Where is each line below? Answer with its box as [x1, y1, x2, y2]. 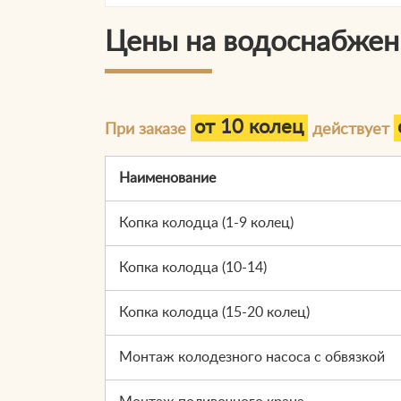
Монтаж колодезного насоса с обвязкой [119, 349, 385, 364]
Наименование [119, 170, 216, 185]
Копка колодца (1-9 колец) [119, 215, 294, 230]
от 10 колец [194, 118, 304, 138]
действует [307, 121, 394, 138]
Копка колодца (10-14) [119, 260, 267, 275]
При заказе [105, 121, 191, 138]
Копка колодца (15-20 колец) [119, 304, 310, 320]
